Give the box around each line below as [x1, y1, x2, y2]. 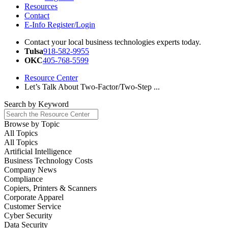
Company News [4, 165, 56, 174]
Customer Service [4, 202, 61, 211]
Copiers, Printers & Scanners [4, 184, 97, 192]
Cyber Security [4, 211, 52, 220]
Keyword [38, 100, 69, 108]
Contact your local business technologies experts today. [24, 38, 201, 46]
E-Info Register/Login [24, 20, 95, 29]
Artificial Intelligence [4, 147, 72, 156]
